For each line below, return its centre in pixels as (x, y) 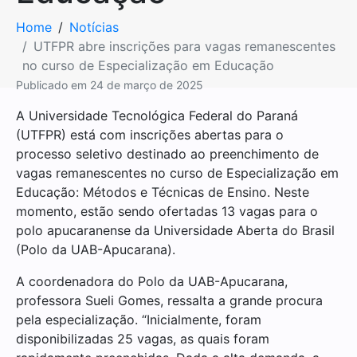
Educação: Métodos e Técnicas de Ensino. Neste (163, 192)
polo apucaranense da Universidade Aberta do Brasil (175, 230)
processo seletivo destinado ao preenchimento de (167, 154)
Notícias (94, 27)
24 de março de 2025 (147, 85)
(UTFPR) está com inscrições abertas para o (150, 135)
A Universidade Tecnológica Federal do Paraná (157, 116)
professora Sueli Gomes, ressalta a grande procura (169, 300)
